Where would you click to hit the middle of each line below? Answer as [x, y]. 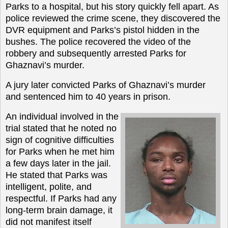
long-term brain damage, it [59, 210]
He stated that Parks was [56, 175]
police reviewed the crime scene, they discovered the [113, 19]
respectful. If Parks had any [61, 198]
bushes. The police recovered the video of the [98, 42]
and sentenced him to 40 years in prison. [88, 97]
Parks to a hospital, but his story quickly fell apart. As [112, 7]
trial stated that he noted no [61, 128]
